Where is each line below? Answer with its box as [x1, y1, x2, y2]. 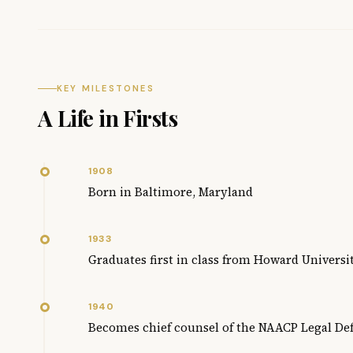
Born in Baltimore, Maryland [88, 184, 253, 200]
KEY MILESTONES [57, 83, 154, 94]
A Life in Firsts [38, 103, 178, 132]
